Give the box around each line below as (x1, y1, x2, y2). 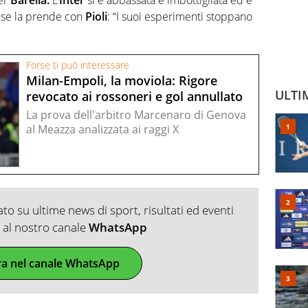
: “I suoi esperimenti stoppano (107, 8, 252, 24)
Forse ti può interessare (26, 59, 129, 72)
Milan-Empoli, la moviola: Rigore (26, 72, 217, 89)
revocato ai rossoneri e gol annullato (26, 88, 243, 104)
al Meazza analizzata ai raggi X (26, 122, 179, 137)
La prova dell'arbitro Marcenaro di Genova (26, 107, 246, 123)
